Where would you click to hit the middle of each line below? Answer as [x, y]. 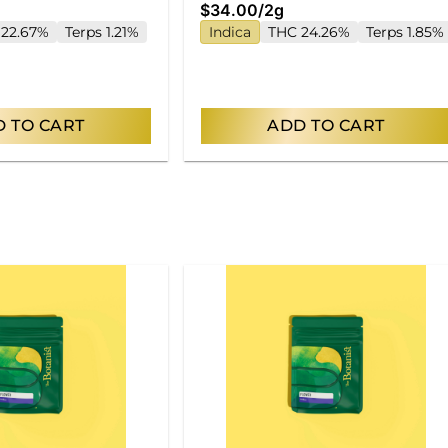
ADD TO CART [326, 125]
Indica [230, 31]
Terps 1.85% [405, 31]
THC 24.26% [309, 31]
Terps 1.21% [102, 31]
